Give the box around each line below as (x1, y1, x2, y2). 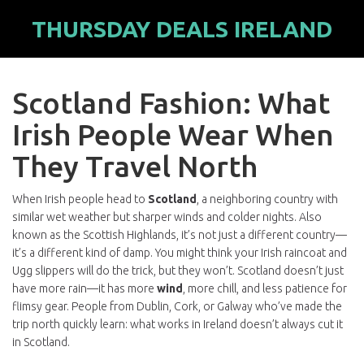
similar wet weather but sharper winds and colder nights (12, 210, 294, 223)
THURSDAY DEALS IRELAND (32, 16, 332, 41)
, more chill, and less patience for (183, 282, 347, 295)
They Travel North (12, 149, 258, 183)
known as (12, 228, 63, 241)
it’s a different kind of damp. (12, 246, 153, 259)
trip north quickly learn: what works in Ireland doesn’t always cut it (12, 318, 343, 331)
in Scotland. (12, 336, 70, 349)
